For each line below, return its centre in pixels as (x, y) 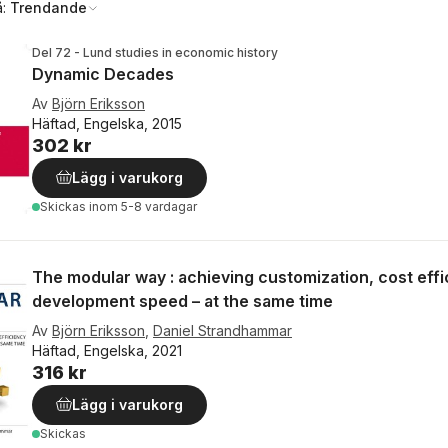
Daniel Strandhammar (222, 330)
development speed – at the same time (182, 301)
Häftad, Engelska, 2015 (107, 123)
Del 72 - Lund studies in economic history (155, 52)
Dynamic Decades (103, 74)
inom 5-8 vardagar (143, 206)
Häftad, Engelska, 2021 (107, 350)
